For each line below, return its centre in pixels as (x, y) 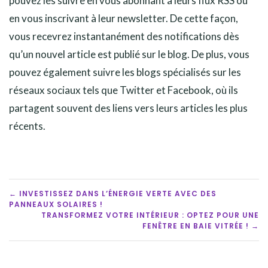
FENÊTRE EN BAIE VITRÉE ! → (201, 226)
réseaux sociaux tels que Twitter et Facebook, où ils (124, 90)
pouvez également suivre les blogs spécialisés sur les (125, 72)
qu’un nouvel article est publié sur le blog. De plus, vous (129, 54)
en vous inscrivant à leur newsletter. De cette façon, (124, 18)
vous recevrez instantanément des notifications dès (124, 36)
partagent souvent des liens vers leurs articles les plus (128, 108)
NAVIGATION (74, 222)
